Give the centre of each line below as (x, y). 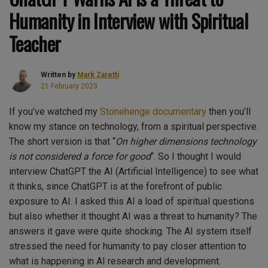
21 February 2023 (69, 86)
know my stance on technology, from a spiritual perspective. (134, 126)
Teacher (35, 43)
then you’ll (229, 111)
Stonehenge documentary (153, 111)
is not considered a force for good (80, 156)
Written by (59, 74)
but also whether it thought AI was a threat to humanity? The (133, 216)
